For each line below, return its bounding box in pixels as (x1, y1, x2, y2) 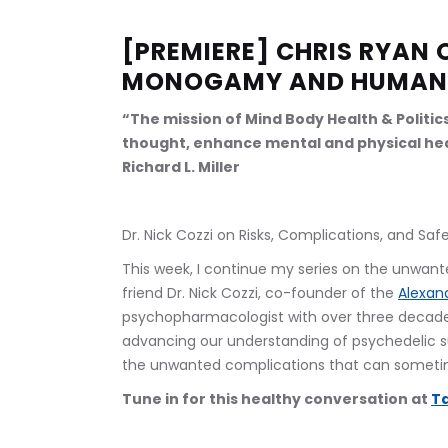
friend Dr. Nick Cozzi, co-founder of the (122, 282, 398, 303)
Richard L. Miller (122, 156, 240, 177)
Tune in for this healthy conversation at (122, 388, 431, 409)
